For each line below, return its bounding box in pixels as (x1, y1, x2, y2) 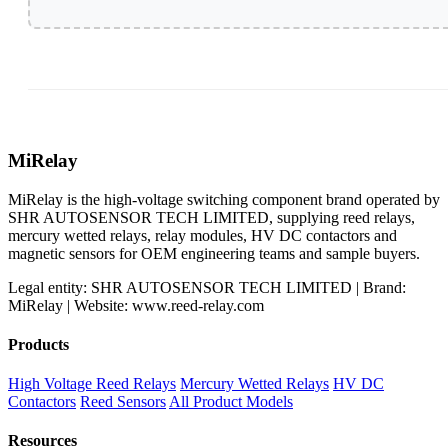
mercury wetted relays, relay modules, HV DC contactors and (8, 226, 397, 244)
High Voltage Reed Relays (8, 375, 176, 393)
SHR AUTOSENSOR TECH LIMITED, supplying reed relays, (8, 208, 415, 226)
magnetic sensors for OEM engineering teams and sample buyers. (8, 244, 420, 262)
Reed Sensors (80, 393, 166, 411)
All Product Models (169, 393, 293, 411)
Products (8, 335, 69, 353)
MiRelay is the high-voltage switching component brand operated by (8, 190, 440, 208)
